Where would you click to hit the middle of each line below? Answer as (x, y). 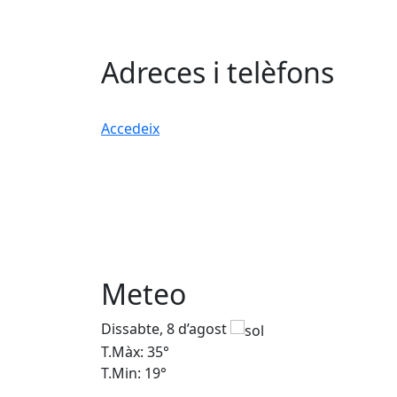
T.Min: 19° (134, 373)
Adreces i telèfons (218, 73)
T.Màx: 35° (135, 351)
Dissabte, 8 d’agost (166, 328)
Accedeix (130, 129)
